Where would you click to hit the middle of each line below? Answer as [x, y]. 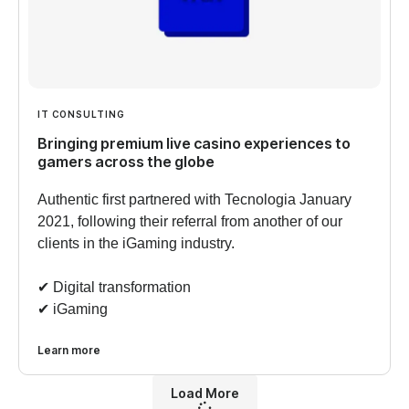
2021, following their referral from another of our [190, 222]
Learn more [69, 351]
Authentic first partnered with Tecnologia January [194, 200]
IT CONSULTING [81, 115]
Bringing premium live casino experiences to [194, 144]
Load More [204, 393]
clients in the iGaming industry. [136, 244]
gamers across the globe [126, 162]
